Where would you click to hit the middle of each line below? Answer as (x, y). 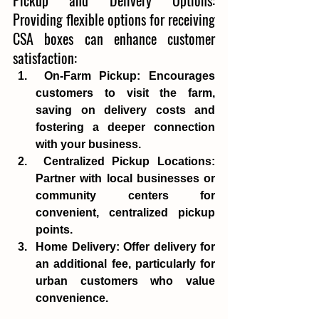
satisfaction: (45, 57)
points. (56, 229)
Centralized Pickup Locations (127, 161)
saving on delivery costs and (125, 110)
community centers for (125, 195)
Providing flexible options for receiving (114, 19)
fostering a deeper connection (125, 127)
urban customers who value (125, 281)
